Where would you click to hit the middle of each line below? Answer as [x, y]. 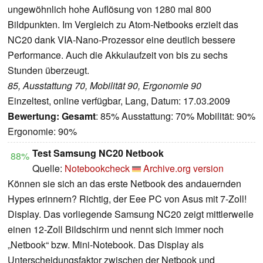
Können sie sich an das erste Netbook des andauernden [124, 184]
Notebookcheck [97, 168]
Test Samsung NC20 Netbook [98, 153]
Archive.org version [183, 168]
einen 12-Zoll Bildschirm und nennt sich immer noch [116, 230]
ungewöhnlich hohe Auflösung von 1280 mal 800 [109, 9]
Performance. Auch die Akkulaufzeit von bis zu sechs [118, 55]
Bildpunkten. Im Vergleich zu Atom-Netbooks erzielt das [123, 25]
